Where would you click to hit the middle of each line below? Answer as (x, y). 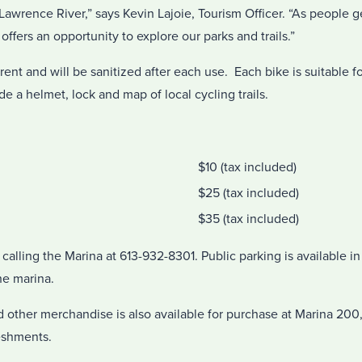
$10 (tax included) (247, 167)
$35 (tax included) (248, 219)
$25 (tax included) (248, 193)
